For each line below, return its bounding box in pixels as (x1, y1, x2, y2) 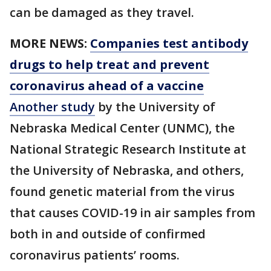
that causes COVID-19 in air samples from (10, 204, 255, 221)
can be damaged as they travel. (10, 4, 194, 21)
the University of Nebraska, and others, (10, 162, 244, 179)
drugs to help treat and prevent (10, 56, 209, 73)
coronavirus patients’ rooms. (10, 247, 180, 264)
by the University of (95, 99, 215, 116)
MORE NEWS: (10, 35, 90, 52)
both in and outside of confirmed (10, 226, 206, 243)
